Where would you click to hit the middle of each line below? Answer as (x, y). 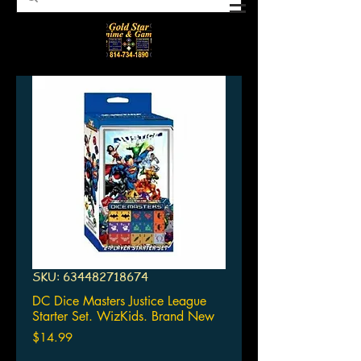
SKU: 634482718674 (90, 277)
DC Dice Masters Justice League (119, 301)
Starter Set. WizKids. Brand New (123, 317)
